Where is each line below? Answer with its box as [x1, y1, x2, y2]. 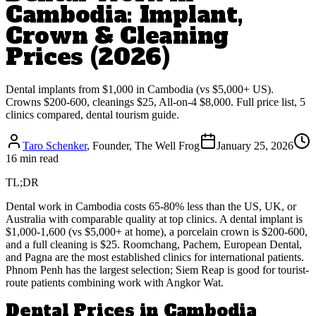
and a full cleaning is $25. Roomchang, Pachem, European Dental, [6, 238, 302, 250]
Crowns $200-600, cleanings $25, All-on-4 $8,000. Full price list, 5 [6, 95, 305, 108]
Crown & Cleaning [6, 20, 229, 52]
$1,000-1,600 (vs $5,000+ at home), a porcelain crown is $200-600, [6, 225, 308, 238]
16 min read [6, 152, 59, 164]
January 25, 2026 [217, 139, 293, 152]
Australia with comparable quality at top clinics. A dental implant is [6, 212, 303, 225]
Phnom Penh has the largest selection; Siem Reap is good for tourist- [6, 263, 309, 276]
